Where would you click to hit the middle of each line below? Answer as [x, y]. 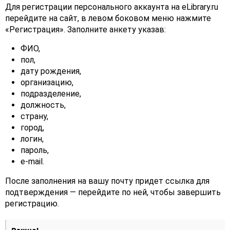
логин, [32, 139]
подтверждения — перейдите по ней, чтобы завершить [113, 193]
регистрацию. [32, 204]
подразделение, [51, 94]
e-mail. [32, 162]
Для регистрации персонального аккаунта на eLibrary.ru [112, 7]
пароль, [35, 150]
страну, [34, 117]
